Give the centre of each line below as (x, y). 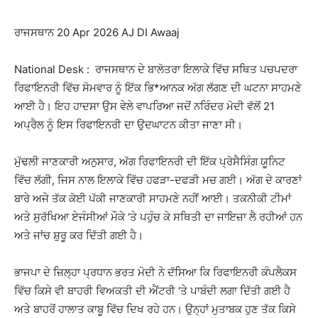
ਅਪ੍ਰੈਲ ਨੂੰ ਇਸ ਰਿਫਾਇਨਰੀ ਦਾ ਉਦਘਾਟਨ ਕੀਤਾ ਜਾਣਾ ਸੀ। (128, 125)
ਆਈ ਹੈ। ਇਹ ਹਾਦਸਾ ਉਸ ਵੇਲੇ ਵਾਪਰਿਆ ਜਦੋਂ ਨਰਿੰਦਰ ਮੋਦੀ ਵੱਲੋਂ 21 (144, 106)
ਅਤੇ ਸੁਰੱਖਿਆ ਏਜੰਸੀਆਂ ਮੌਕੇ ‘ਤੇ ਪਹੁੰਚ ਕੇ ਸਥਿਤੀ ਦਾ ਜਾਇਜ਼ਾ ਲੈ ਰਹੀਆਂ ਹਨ (158, 217)
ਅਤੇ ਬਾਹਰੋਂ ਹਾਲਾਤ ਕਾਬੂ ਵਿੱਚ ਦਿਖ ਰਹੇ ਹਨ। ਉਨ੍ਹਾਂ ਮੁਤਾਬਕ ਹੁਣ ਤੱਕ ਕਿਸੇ (155, 309)
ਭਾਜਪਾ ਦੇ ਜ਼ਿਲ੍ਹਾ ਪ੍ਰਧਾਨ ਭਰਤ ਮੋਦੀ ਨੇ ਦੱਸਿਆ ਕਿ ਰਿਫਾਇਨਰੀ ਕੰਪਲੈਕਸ (155, 272)
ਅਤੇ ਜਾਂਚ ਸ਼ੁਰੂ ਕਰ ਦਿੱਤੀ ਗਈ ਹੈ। (79, 235)
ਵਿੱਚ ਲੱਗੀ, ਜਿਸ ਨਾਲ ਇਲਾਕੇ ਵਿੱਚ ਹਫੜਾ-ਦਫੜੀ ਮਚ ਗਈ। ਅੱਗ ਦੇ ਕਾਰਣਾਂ (158, 180)
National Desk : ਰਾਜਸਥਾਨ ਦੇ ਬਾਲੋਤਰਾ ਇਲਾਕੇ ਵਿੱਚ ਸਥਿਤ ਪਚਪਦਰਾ (156, 69)
